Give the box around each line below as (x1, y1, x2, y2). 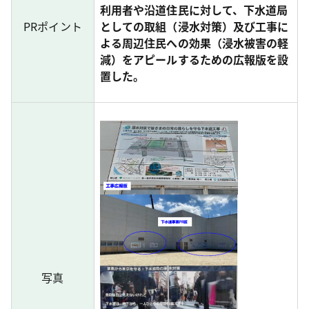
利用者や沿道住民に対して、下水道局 (100, 1, 288, 18)
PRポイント (23, 18, 82, 34)
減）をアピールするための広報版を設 (100, 51, 289, 68)
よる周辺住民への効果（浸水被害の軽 (100, 34, 289, 51)
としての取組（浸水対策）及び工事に (100, 18, 289, 34)
